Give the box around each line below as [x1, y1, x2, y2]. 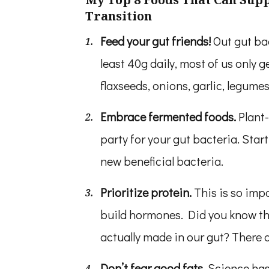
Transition [85, 8, 152, 24]
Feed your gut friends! [100, 33, 213, 49]
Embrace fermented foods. [100, 109, 238, 124]
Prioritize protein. [100, 184, 194, 200]
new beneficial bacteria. [100, 153, 223, 169]
